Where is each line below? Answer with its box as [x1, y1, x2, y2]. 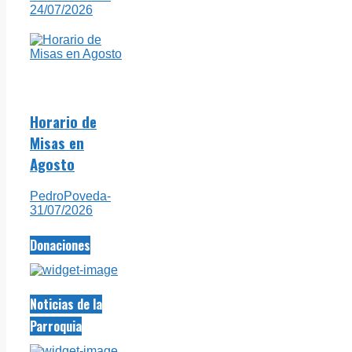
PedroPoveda [30, 189, 107, 203]
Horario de [30, 110, 97, 132]
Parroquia [30, 317, 82, 336]
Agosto [30, 152, 75, 174]
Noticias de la [30, 295, 102, 314]
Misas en [30, 131, 84, 153]
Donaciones [30, 235, 90, 255]
